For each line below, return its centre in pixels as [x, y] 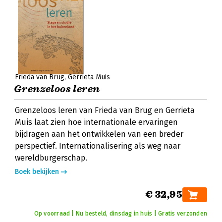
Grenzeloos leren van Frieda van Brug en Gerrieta [105, 110]
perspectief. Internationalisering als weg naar [98, 146]
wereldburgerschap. [51, 158]
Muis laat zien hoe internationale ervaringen [96, 122]
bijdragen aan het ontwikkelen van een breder [99, 134]
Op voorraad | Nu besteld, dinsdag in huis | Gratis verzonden [120, 214]
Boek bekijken [37, 172]
